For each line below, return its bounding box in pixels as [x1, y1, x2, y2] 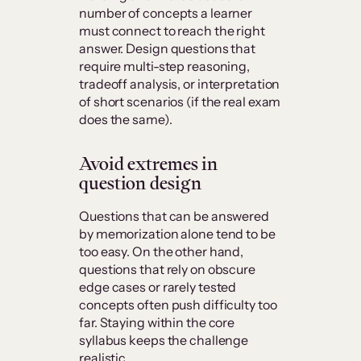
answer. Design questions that [79, 40, 256, 57]
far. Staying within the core [79, 314, 235, 331]
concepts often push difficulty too [79, 297, 277, 313]
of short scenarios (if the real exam [79, 93, 281, 110]
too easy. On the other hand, [79, 243, 244, 260]
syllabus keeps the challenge [79, 332, 249, 349]
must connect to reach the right [79, 23, 265, 39]
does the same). [79, 111, 172, 128]
